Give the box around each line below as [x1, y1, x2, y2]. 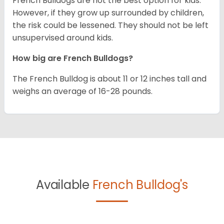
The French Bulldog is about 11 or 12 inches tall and [12, 73, 206, 85]
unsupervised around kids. [12, 32, 113, 44]
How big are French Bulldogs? [12, 52, 135, 64]
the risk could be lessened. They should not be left [12, 19, 208, 31]
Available [36, 176, 92, 193]
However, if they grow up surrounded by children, [12, 7, 204, 19]
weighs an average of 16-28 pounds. [12, 85, 152, 97]
